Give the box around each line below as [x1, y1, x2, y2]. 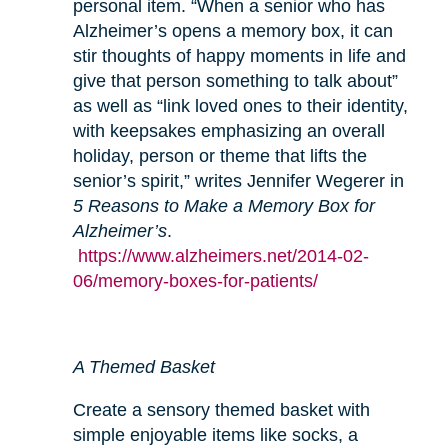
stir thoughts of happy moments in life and [72, 45, 406, 66]
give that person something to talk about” [72, 70, 398, 91]
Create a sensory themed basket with [72, 399, 370, 420]
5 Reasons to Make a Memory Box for [72, 195, 375, 216]
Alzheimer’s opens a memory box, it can [72, 20, 393, 41]
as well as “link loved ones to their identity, [72, 95, 408, 116]
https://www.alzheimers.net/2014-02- [77, 245, 369, 266]
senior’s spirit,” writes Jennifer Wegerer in [72, 170, 404, 191]
